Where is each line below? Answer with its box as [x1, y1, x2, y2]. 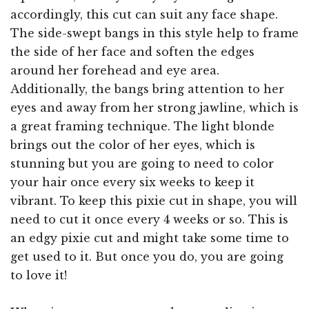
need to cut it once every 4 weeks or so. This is [10, 212, 288, 226]
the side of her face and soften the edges [10, 44, 255, 59]
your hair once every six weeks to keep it [10, 175, 255, 189]
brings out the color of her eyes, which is [10, 137, 255, 152]
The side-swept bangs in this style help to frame [10, 26, 299, 40]
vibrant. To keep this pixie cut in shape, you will [10, 193, 297, 208]
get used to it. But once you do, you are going [10, 249, 283, 263]
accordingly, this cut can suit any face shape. [10, 7, 278, 21]
